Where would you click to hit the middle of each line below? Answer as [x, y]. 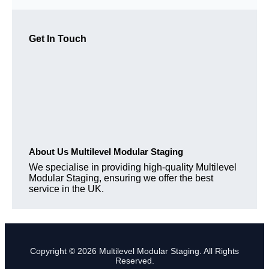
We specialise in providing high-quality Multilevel [133, 167]
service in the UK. [66, 189]
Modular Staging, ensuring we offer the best [121, 178]
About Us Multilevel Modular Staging [106, 151]
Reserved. [134, 260]
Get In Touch [58, 38]
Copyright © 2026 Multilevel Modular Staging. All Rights [134, 251]
